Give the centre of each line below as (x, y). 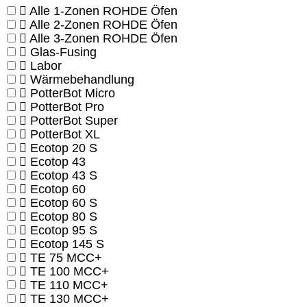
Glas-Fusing (63, 52)
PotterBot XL (65, 135)
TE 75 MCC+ (66, 258)
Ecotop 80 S (64, 217)
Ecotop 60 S (64, 203)
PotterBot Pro (67, 107)
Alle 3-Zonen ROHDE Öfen (103, 39)
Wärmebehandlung (82, 80)
